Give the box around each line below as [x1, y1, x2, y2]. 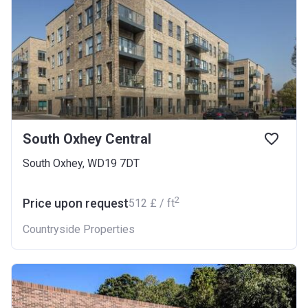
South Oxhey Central [23, 131, 151, 147]
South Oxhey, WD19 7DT [23, 157, 140, 170]
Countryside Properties [23, 223, 135, 236]
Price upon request [23, 196, 129, 210]
